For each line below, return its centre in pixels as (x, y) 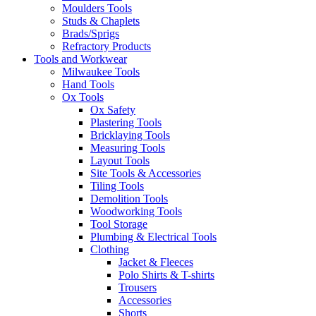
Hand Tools (88, 84)
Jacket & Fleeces (156, 262)
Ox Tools (83, 97)
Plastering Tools (126, 122)
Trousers (138, 287)
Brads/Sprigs (91, 34)
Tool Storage (119, 224)
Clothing (110, 249)
